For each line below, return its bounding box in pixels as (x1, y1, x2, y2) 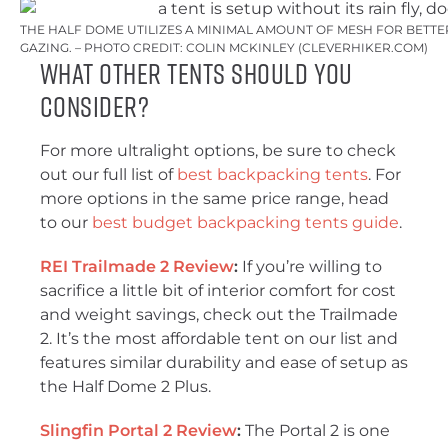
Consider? (40, 87, 150, 127)
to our (40, 213, 92, 233)
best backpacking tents (177, 165, 368, 185)
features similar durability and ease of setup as (40, 353, 408, 373)
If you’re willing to (238, 257, 382, 277)
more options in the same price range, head (40, 189, 389, 209)
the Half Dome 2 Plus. (40, 377, 211, 397)
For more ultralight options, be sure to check (40, 141, 396, 161)
